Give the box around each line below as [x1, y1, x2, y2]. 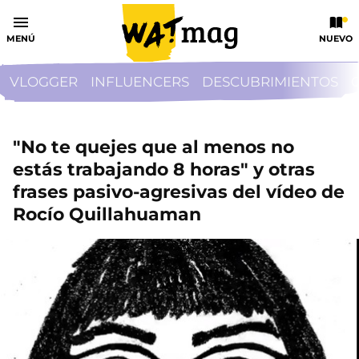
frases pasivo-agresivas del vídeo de [13, 181, 345, 203]
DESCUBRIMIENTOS [202, 74, 338, 90]
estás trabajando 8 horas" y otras [13, 159, 315, 180]
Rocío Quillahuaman [13, 204, 201, 225]
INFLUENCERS [91, 74, 189, 90]
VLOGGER [10, 74, 78, 90]
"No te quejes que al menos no [13, 136, 294, 158]
